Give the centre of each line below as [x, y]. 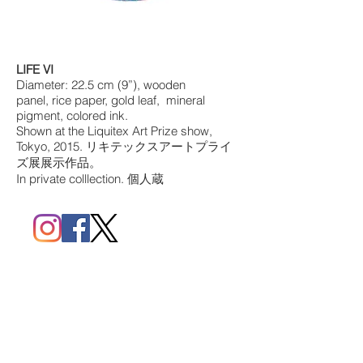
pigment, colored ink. [72, 115]
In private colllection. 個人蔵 [90, 179]
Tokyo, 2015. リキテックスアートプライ [124, 146]
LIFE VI [35, 69]
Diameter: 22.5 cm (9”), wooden [101, 85]
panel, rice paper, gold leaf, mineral [111, 100]
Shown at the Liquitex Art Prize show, [114, 131]
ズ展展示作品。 [59, 162]
